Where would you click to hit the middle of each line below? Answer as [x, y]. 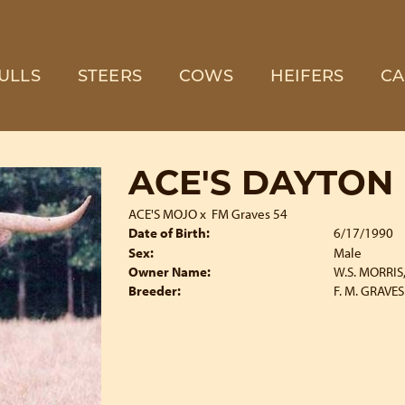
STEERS [109, 77]
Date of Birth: [169, 233]
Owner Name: [169, 272]
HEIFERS [307, 77]
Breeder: [154, 291]
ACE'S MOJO [162, 214]
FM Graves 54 [249, 214]
